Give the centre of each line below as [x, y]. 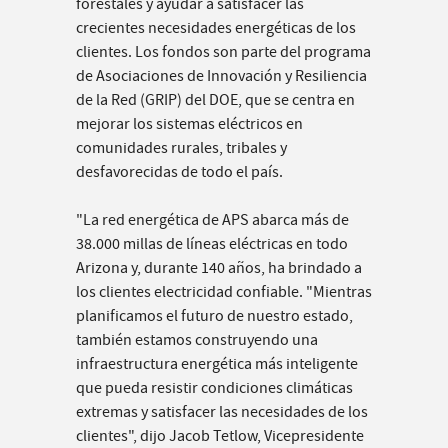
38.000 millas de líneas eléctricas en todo [212, 244]
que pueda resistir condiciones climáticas [214, 388]
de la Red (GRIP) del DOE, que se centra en [215, 100]
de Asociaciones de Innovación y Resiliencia [221, 76]
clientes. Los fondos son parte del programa [223, 52]
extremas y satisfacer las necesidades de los [222, 412]
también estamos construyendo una [197, 340]
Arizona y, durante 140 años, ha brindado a [219, 268]
